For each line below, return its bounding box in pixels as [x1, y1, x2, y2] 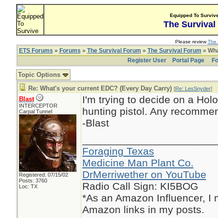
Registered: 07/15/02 [18, 172, 68, 178]
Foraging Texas [82, 145, 154, 157]
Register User [127, 57, 166, 64]
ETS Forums [18, 47, 53, 54]
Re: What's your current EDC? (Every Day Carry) [28, 85, 172, 92]
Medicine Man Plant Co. [82, 157, 194, 168]
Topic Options [18, 71, 62, 78]
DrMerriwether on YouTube [82, 169, 206, 180]
